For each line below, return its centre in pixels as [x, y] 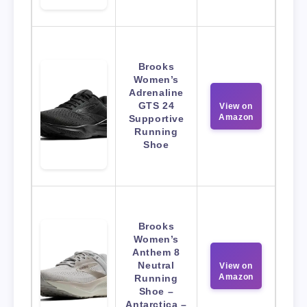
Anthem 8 [156, 253]
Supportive [156, 119]
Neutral [156, 266]
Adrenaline [156, 93]
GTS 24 [156, 106]
